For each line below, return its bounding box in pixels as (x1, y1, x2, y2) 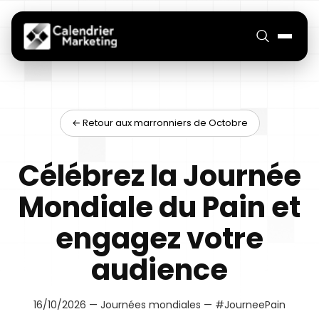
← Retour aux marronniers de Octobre (71, 116, 248, 130)
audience (91, 250, 228, 291)
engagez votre (56, 219, 263, 259)
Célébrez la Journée (18, 156, 301, 197)
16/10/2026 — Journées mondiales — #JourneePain (33, 298, 286, 313)
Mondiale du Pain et (19, 187, 300, 228)
